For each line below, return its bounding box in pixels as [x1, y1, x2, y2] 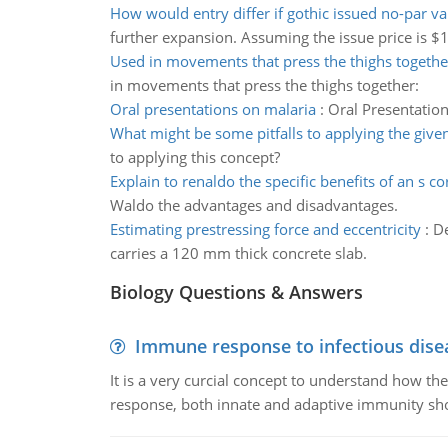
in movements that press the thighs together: [109, 75, 419, 95]
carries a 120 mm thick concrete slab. [109, 243, 367, 263]
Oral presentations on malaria [109, 99, 316, 119]
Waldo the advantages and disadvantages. [109, 195, 398, 215]
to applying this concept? [109, 147, 280, 167]
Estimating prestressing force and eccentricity [109, 219, 421, 239]
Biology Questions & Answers [109, 280, 363, 304]
